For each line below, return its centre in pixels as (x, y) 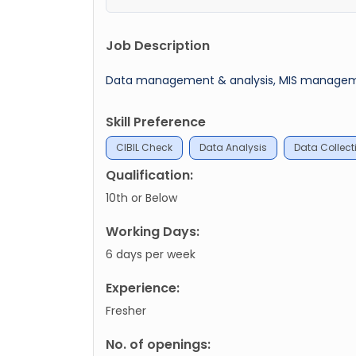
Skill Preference (156, 122)
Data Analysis (233, 147)
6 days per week (151, 254)
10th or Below (141, 197)
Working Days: (153, 231)
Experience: (143, 288)
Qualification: (149, 175)
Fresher (126, 310)
